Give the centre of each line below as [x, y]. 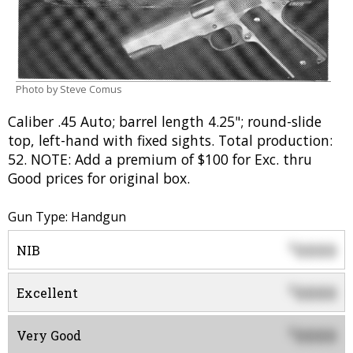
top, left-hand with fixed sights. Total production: [170, 141]
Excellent [47, 293]
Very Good [49, 336]
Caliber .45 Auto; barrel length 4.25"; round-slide [165, 122]
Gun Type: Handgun [67, 217]
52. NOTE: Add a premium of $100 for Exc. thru [160, 160]
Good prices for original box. [99, 178]
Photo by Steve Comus [69, 89]
